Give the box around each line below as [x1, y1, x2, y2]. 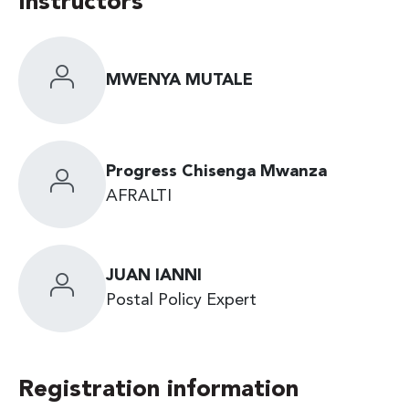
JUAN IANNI [106, 267, 202, 285]
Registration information [18, 378, 299, 403]
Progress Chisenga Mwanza [106, 163, 327, 181]
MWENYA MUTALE [106, 71, 253, 89]
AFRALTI [106, 188, 172, 205]
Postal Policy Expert [106, 292, 257, 309]
